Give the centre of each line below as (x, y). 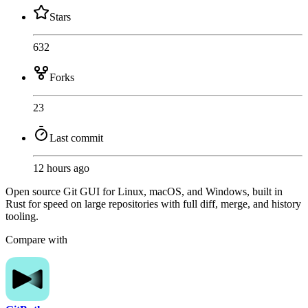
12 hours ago (61, 168)
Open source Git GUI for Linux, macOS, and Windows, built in (144, 192)
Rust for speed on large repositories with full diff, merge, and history (153, 204)
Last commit (76, 138)
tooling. (22, 217)
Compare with (36, 240)
